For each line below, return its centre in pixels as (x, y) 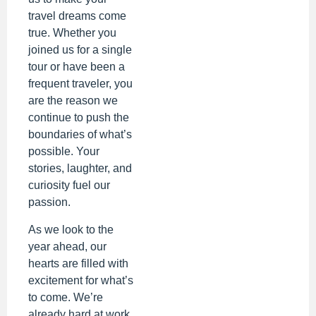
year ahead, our (67, 246)
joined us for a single (80, 50)
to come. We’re (66, 297)
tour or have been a (77, 67)
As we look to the (71, 229)
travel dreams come (77, 16)
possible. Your (64, 152)
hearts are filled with (78, 263)
